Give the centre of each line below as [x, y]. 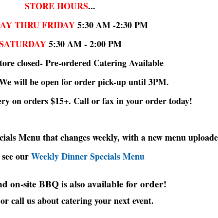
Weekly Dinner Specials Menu [88, 156]
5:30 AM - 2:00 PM [84, 44]
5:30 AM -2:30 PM [111, 25]
